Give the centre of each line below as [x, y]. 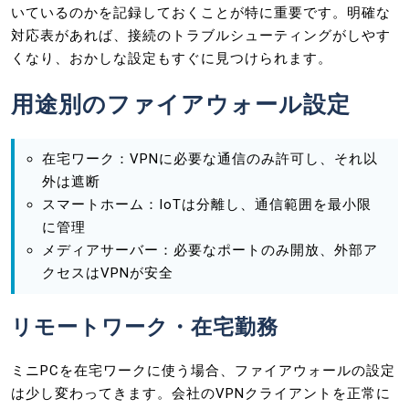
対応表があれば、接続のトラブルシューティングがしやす [201, 35]
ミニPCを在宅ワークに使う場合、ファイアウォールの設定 [203, 370]
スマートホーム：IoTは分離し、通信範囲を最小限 [207, 204]
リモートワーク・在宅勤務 [145, 326]
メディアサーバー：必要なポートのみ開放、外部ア [210, 250]
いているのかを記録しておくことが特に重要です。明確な [201, 12]
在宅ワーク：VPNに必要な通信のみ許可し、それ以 [210, 158]
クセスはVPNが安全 [108, 273]
